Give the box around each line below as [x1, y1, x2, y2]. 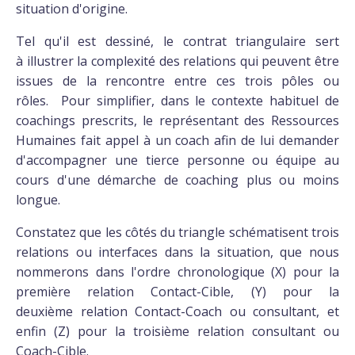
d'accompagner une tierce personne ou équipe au [16, 151, 339, 169]
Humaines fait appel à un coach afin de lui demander [16, 132, 339, 149]
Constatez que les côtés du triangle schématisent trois [16, 223, 339, 241]
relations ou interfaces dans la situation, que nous [16, 243, 339, 261]
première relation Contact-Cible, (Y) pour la [16, 283, 339, 300]
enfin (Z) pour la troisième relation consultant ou [16, 323, 339, 340]
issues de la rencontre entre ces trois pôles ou [16, 72, 339, 90]
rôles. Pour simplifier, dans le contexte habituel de [16, 92, 339, 109]
